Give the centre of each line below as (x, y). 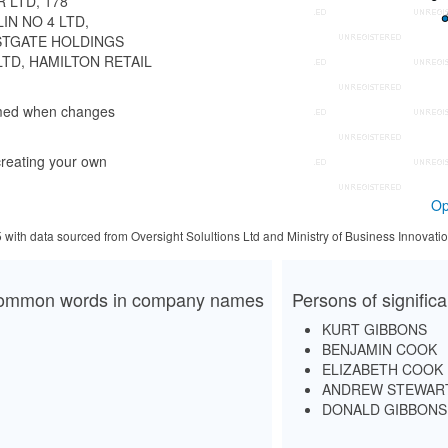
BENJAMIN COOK (379, 349)
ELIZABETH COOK (382, 369)
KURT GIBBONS (374, 329)
